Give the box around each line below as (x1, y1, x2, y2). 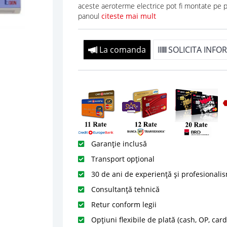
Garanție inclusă (89, 138, 147, 148)
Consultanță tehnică (89, 184, 160, 194)
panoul (78, 11, 101, 21)
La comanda (97, 44, 146, 55)
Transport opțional (89, 154, 155, 164)
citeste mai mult (101, 11, 156, 21)
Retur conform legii (89, 199, 157, 209)
